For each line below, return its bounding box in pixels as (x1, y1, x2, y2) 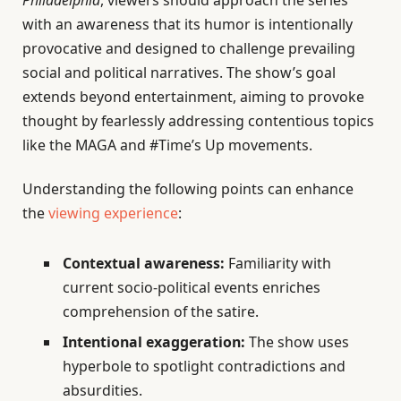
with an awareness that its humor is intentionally (22, 14, 353, 35)
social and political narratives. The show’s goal (22, 63, 336, 83)
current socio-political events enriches (63, 277, 320, 297)
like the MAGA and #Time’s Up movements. (22, 135, 312, 156)
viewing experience (48, 203, 178, 224)
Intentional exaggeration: (63, 331, 245, 352)
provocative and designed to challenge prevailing (22, 38, 355, 59)
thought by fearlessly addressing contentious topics (22, 111, 374, 132)
